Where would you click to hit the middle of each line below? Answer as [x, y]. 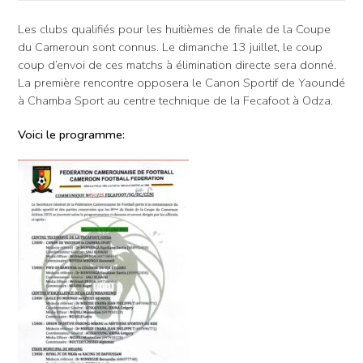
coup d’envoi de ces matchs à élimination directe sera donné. [177, 65]
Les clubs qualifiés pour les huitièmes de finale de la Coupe [174, 30]
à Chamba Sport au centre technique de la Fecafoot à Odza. [175, 101]
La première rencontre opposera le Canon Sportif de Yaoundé [181, 83]
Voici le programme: [71, 135]
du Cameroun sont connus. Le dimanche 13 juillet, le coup [170, 47]
